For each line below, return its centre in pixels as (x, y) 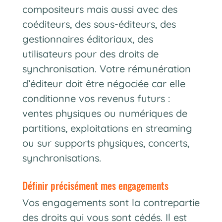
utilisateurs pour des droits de (90, 54)
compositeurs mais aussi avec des (100, 9)
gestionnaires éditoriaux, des (87, 39)
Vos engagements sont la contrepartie (111, 202)
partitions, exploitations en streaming (107, 128)
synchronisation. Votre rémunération (106, 68)
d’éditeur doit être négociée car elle (104, 83)
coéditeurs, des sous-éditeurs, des (99, 24)
